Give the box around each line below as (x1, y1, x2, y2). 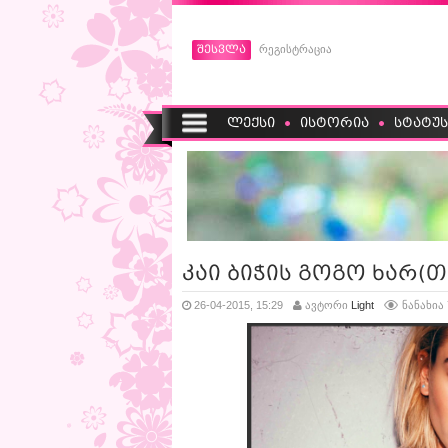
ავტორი (302, 299, 351, 311)
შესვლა (197, 43, 246, 56)
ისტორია (300, 115, 369, 130)
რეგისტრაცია (259, 43, 332, 55)
